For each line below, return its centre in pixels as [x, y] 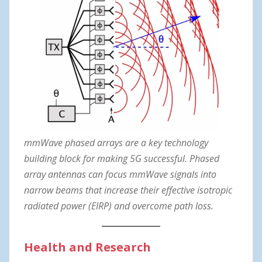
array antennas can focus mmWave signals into [120, 175]
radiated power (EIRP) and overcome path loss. [119, 206]
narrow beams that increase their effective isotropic [128, 190]
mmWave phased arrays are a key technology [116, 143]
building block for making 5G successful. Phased [122, 159]
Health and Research [87, 247]
